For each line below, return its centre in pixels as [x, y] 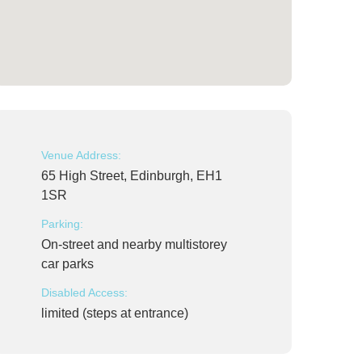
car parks [67, 264]
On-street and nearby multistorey [134, 244]
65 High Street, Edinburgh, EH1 [132, 176]
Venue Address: [81, 155]
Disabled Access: [84, 293]
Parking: [62, 224]
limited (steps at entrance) [115, 313]
